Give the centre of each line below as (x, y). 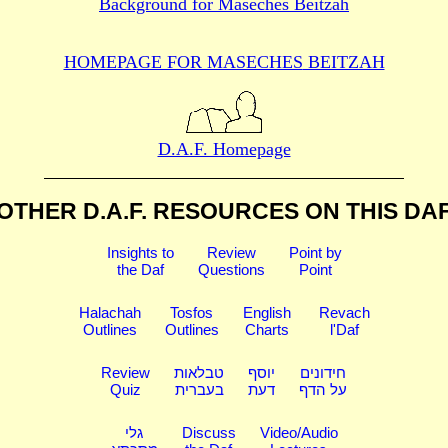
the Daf (140, 269)
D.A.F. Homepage (224, 149)
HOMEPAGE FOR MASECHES (183, 62)
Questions (231, 269)
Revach (344, 312)
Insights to (140, 252)
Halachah (109, 312)
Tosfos (191, 312)
